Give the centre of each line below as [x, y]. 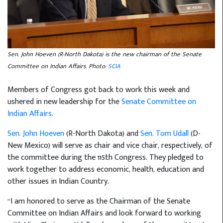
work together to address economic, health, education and [106, 169]
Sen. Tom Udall [165, 133]
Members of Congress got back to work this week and [99, 90]
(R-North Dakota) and [102, 133]
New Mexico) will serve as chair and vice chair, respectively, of [110, 145]
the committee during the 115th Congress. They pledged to [106, 157]
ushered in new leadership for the [64, 102]
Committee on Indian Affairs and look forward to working [104, 213]
